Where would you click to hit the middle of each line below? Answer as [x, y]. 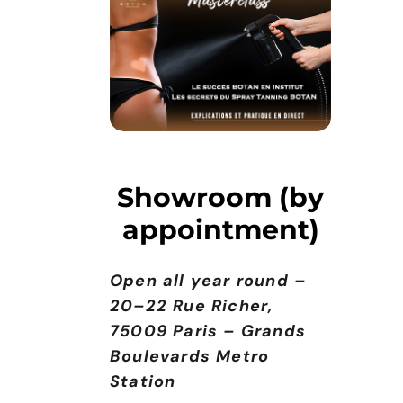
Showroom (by [220, 198]
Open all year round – [208, 281]
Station [143, 382]
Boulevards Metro [190, 357]
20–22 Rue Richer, [192, 306]
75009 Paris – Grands [208, 331]
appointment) [220, 230]
